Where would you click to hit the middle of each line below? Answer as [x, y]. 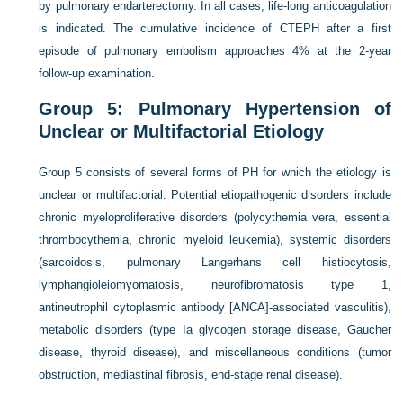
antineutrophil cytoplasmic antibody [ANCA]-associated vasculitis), [215, 308]
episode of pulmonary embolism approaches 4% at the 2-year [215, 51]
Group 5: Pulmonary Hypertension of [215, 109]
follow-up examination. [97, 74]
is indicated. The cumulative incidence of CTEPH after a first [215, 29]
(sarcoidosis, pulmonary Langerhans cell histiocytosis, [215, 263]
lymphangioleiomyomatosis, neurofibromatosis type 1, [215, 285]
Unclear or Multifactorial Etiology [182, 132]
